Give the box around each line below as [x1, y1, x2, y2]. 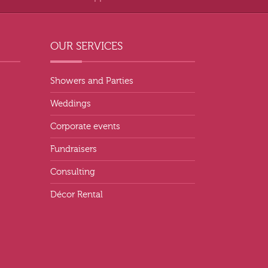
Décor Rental [50, 189, 103, 200]
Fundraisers [50, 144, 97, 154]
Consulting [50, 166, 95, 177]
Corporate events [50, 121, 120, 132]
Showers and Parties [50, 75, 133, 86]
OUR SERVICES [50, 39, 123, 53]
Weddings [50, 98, 91, 109]
